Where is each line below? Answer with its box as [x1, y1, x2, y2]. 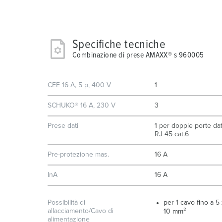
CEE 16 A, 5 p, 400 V [48, 82, 111, 89]
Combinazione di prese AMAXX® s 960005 [72, 51, 204, 59]
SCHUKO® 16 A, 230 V [48, 102, 115, 109]
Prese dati [48, 122, 78, 129]
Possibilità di [48, 199, 85, 206]
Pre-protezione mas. [48, 151, 109, 158]
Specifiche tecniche [72, 38, 166, 51]
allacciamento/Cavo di [48, 208, 113, 215]
